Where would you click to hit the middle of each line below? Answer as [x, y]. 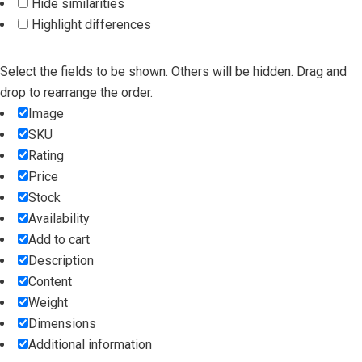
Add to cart [59, 240]
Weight [48, 303]
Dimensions [62, 324]
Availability [59, 219]
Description [61, 261]
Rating [46, 156]
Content [50, 282]
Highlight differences [90, 25]
